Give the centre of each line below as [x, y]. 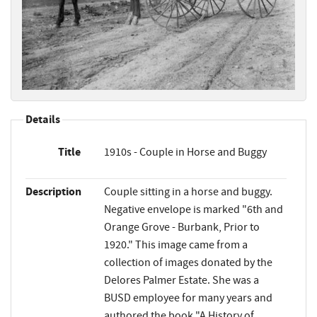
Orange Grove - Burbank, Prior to [181, 227]
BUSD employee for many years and [188, 298]
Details [43, 120]
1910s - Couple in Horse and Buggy [185, 152]
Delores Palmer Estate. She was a [181, 281]
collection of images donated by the [188, 263]
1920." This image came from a [175, 245]
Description [53, 192]
